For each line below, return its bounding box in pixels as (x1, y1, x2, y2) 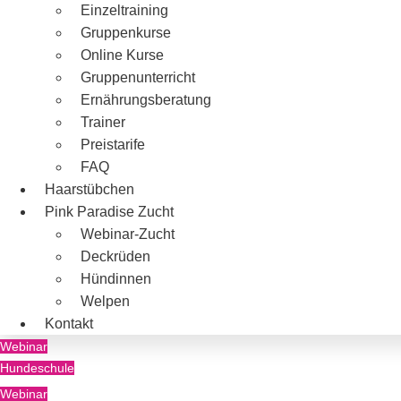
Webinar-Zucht (81, 226, 175, 243)
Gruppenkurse (81, 25, 171, 41)
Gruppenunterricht (81, 70, 195, 86)
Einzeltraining (81, 3, 168, 19)
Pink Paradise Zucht (45, 204, 174, 220)
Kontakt (45, 316, 93, 332)
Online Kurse (81, 47, 164, 64)
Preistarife (81, 137, 145, 153)
